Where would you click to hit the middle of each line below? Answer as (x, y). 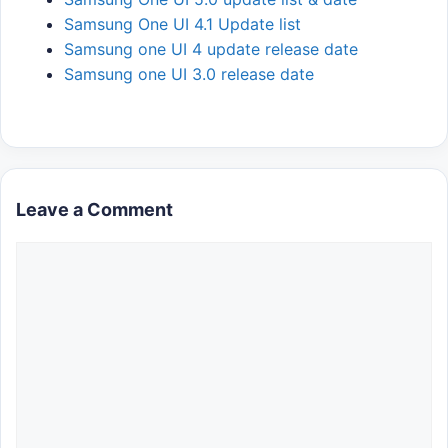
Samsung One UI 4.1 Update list (182, 24)
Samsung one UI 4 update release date (211, 49)
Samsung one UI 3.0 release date (189, 74)
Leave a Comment (94, 210)
